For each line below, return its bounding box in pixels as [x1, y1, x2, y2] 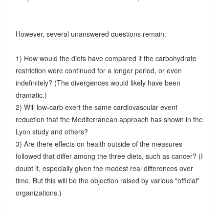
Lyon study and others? [15, 126, 88, 136]
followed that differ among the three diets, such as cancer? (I [15, 151, 203, 161]
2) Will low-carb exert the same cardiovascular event [15, 102, 177, 112]
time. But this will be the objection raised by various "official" [15, 175, 199, 185]
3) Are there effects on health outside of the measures [15, 138, 182, 149]
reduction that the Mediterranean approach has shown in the [15, 114, 203, 124]
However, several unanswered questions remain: [15, 28, 166, 39]
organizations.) [15, 187, 62, 197]
